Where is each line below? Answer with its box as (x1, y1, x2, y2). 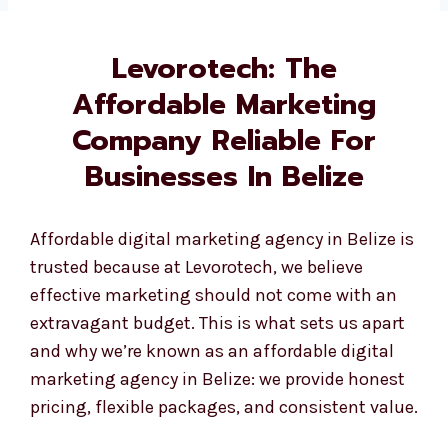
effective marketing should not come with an (22, 285, 390, 308)
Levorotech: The (104, 48, 329, 92)
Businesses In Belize (77, 156, 356, 200)
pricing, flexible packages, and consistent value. (22, 397, 411, 420)
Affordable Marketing (64, 84, 369, 128)
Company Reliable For (64, 120, 369, 164)
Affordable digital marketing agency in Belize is (22, 229, 407, 252)
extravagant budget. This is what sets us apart (22, 313, 398, 336)
